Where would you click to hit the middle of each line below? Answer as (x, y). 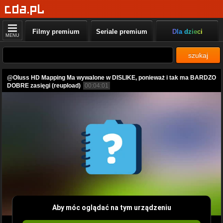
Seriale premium (121, 32)
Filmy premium (56, 32)
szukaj (198, 55)
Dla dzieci (187, 32)
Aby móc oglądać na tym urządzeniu (111, 207)
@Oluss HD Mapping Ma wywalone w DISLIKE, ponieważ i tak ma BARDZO (111, 78)
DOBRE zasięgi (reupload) (44, 86)
